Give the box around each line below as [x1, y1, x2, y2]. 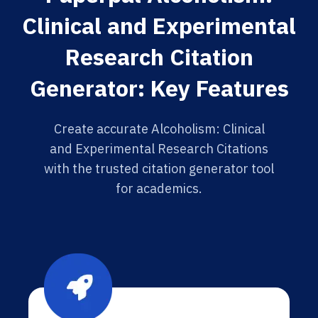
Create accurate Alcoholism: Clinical [53, 121, 265, 137]
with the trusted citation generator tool [44, 160, 274, 177]
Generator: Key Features [29, 73, 289, 103]
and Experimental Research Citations [50, 141, 268, 157]
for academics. [116, 180, 202, 197]
